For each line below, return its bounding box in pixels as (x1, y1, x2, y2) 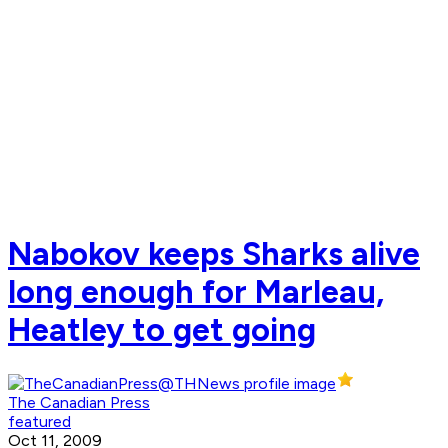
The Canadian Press (8, 393, 150, 413)
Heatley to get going (8, 310, 316, 349)
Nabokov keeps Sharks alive (8, 234, 420, 273)
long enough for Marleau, (8, 272, 384, 311)
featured (8, 412, 71, 432)
